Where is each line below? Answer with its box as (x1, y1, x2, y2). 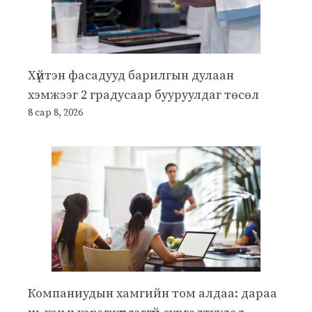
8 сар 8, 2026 (28, 106, 83, 119)
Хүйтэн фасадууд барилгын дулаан (28, 67, 234, 84)
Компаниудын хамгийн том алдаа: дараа (28, 285, 277, 302)
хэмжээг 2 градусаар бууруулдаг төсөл (28, 86, 259, 103)
